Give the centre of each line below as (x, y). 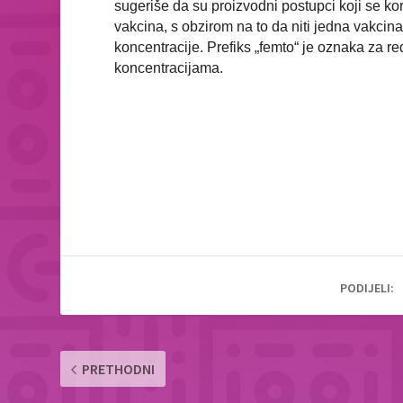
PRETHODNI (119, 369)
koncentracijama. (171, 68)
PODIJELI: (367, 288)
